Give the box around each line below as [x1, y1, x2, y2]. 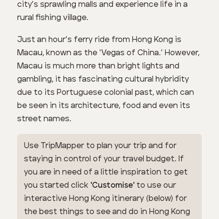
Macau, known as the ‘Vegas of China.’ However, [17, 48, 200, 57]
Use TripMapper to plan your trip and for [24, 141, 177, 150]
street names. [17, 114, 72, 123]
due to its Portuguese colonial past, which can [17, 88, 195, 96]
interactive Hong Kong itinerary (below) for [24, 194, 187, 202]
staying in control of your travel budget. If [24, 154, 184, 163]
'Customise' [90, 181, 135, 189]
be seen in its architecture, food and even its [17, 101, 191, 109]
